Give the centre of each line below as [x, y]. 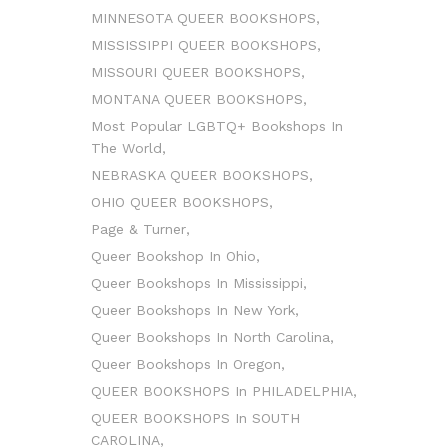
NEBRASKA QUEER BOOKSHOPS [200, 175]
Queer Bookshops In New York [193, 310]
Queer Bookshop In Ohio [173, 256]
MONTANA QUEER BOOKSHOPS [197, 99]
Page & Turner [138, 229]
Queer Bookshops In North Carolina [210, 337]
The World [126, 148]
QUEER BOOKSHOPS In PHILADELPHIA [222, 391]
